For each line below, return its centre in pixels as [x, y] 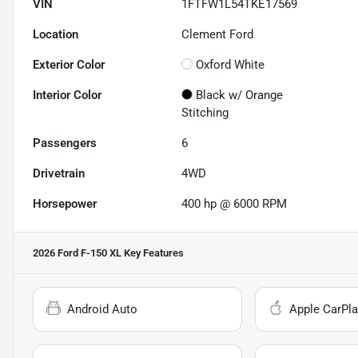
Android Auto [102, 310]
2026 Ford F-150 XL [77, 253]
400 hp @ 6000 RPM [235, 204]
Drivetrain [59, 174]
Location [56, 35]
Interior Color [67, 95]
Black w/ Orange [240, 95]
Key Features [153, 253]
